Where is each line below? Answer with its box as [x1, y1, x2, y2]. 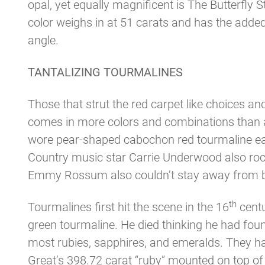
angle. [28, 33, 59, 47]
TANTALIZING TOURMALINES [28, 65, 183, 79]
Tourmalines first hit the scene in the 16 [28, 200, 229, 214]
